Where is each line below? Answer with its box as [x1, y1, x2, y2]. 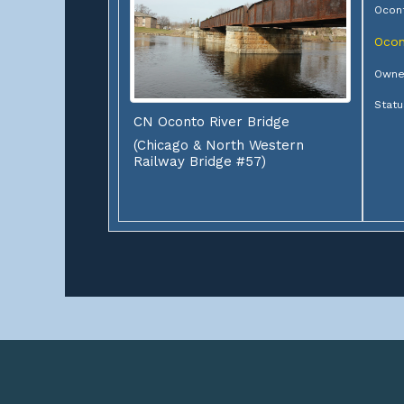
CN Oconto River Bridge [133, 114, 289, 131]
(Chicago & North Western [133, 137, 304, 154]
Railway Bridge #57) [133, 153, 266, 170]
